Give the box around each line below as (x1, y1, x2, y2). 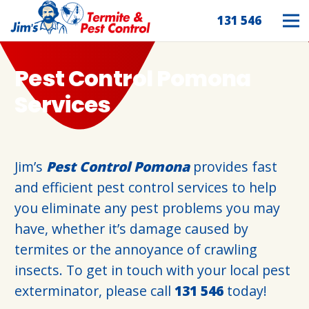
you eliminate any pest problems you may (14, 199, 280, 217)
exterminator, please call (14, 281, 175, 300)
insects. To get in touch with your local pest (14, 261, 290, 279)
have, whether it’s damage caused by (14, 219, 248, 238)
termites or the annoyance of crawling (14, 240, 257, 259)
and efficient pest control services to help (14, 178, 277, 197)
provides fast (190, 157, 277, 176)
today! (223, 281, 267, 300)
